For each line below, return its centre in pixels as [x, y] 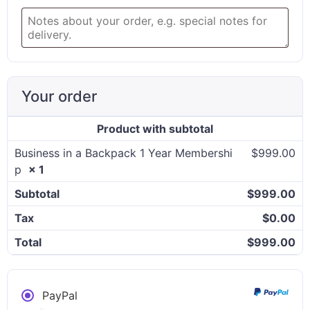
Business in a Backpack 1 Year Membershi [124, 153]
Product [120, 129]
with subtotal [178, 129]
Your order [59, 96]
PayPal [60, 295]
